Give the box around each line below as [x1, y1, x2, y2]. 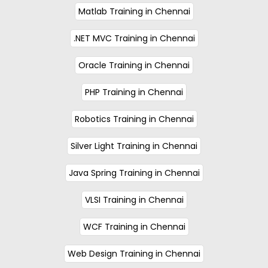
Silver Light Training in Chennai [71, 139, 197, 152]
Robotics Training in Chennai [74, 112, 194, 125]
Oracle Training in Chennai [78, 59, 190, 71]
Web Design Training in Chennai [68, 247, 200, 260]
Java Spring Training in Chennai [68, 166, 200, 179]
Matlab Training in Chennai [78, 5, 190, 17]
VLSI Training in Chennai [84, 193, 184, 206]
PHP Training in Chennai [85, 86, 183, 98]
